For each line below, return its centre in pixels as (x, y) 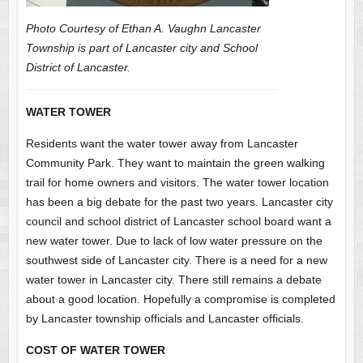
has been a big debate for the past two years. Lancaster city (179, 201)
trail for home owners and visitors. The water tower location (177, 182)
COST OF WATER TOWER (95, 350)
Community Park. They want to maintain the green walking (175, 162)
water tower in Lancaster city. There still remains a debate (173, 279)
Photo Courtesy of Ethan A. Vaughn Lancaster (143, 28)
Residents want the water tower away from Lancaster (162, 143)
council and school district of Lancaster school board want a (178, 221)
